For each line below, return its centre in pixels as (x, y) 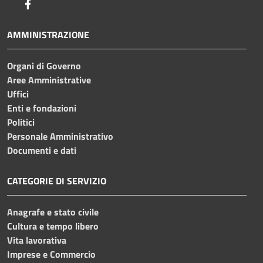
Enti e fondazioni (42, 108)
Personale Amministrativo (60, 136)
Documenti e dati (42, 150)
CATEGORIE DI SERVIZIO (57, 181)
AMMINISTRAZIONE (48, 34)
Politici (21, 122)
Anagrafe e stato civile (53, 212)
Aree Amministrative (49, 80)
